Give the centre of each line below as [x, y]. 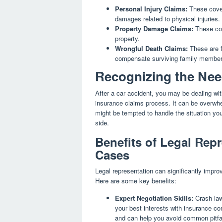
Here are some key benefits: [136, 180]
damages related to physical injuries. [167, 19]
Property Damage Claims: [154, 29]
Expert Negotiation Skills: [154, 198]
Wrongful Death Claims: [151, 49]
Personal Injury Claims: [151, 9]
